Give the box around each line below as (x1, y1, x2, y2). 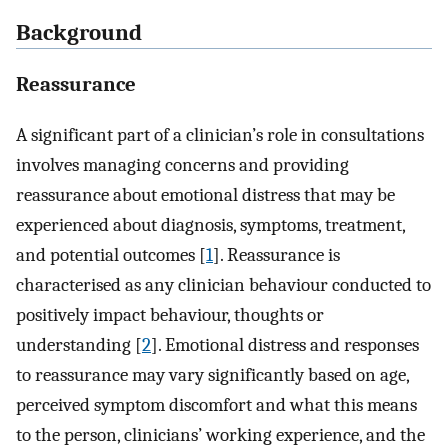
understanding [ (16, 334, 142, 357)
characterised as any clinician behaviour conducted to (16, 274, 431, 297)
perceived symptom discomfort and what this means (16, 394, 417, 417)
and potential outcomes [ (16, 244, 206, 267)
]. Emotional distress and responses (151, 334, 419, 357)
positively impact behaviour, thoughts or (16, 304, 324, 327)
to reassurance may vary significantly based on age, (16, 364, 409, 387)
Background (16, 19, 142, 46)
